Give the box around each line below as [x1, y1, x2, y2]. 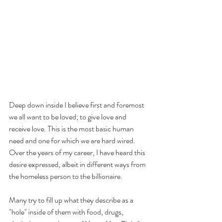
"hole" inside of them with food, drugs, [9, 206, 125, 218]
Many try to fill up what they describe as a [9, 194, 135, 206]
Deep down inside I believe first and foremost [9, 99, 146, 111]
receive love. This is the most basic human [9, 123, 135, 135]
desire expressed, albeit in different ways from [9, 159, 147, 170]
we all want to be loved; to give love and [9, 111, 128, 123]
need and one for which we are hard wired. [9, 135, 137, 147]
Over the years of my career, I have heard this [9, 147, 147, 159]
